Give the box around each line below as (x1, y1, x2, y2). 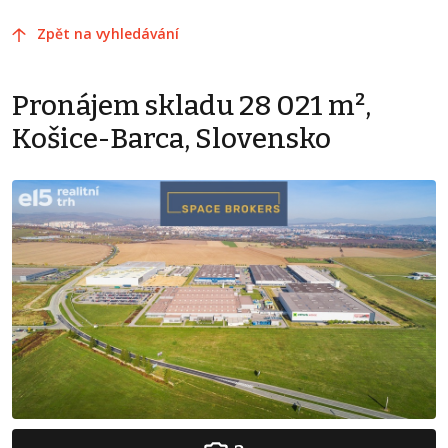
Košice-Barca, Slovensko (12, 122, 331, 155)
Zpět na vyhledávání (37, 24, 179, 43)
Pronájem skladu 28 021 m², (12, 89, 371, 122)
